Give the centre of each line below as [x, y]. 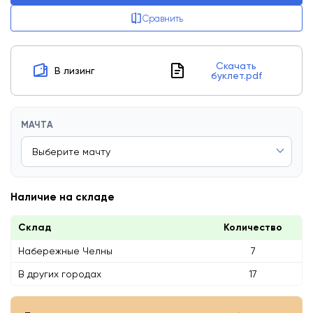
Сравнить [163, 18]
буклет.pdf [236, 75]
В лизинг [75, 71]
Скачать [236, 66]
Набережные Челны [65, 251]
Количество [253, 227]
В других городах [60, 274]
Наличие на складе [63, 197]
